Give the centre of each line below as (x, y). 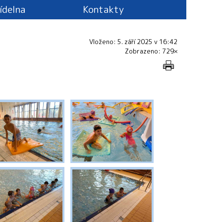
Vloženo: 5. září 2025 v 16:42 (133, 42)
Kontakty (103, 9)
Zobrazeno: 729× (151, 51)
